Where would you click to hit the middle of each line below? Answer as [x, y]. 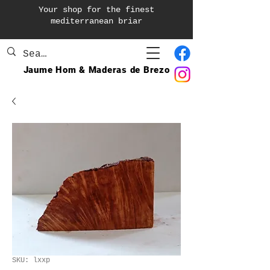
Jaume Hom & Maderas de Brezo [96, 70]
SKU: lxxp [31, 260]
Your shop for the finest [96, 10]
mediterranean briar [96, 21]
